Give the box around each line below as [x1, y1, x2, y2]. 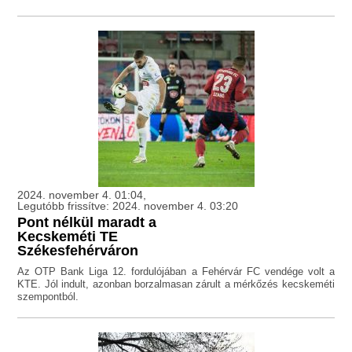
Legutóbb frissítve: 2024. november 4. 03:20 [17, 200, 239, 213]
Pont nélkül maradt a [17, 214, 157, 231]
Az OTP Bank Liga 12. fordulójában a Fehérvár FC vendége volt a [17, 266, 335, 278]
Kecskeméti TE [17, 229, 119, 245]
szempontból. [17, 291, 79, 303]
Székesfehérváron [17, 243, 139, 259]
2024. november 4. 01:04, [17, 189, 147, 202]
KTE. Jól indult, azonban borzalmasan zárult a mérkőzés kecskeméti [17, 278, 335, 291]
